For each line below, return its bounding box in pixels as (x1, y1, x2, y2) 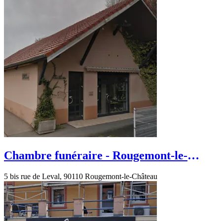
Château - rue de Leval (4, 162, 120, 175)
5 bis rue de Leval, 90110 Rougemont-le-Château (4, 172, 157, 181)
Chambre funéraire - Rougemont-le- (4, 148, 187, 162)
